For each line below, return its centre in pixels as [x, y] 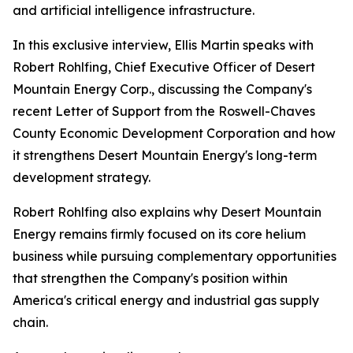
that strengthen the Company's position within [150, 278]
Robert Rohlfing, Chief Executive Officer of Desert [164, 67]
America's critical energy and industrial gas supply [166, 300]
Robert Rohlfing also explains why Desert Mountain [167, 212]
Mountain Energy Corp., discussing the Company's [162, 89]
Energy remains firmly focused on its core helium [159, 234]
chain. [30, 322]
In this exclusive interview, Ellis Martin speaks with [163, 45]
